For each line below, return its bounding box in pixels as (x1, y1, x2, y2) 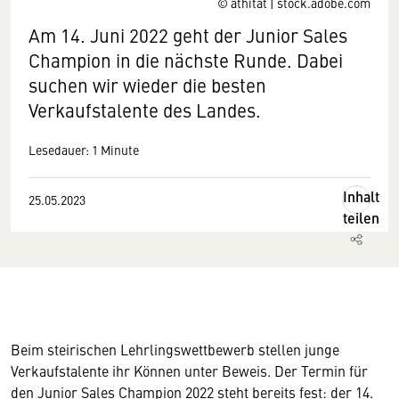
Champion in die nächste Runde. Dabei (28, 47, 343, 73)
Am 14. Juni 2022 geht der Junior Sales (28, 22, 347, 48)
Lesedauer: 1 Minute (28, 141, 139, 159)
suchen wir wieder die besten (28, 72, 266, 98)
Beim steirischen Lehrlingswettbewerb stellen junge (11, 339, 339, 359)
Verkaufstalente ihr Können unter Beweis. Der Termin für (11, 361, 368, 380)
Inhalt (343, 186, 379, 207)
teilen (343, 208, 379, 228)
